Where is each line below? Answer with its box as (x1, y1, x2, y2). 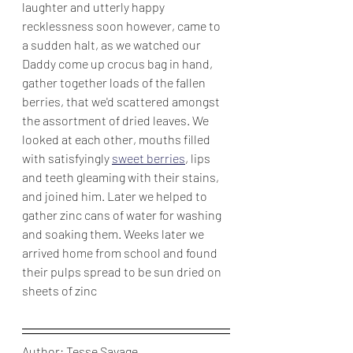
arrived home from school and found (22, 245, 220, 260)
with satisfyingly (22, 150, 112, 165)
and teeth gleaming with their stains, (22, 169, 221, 184)
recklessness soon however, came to (22, 18, 223, 33)
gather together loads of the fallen (22, 75, 208, 90)
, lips (185, 150, 213, 165)
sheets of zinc (22, 283, 97, 298)
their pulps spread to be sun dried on (22, 264, 224, 279)
